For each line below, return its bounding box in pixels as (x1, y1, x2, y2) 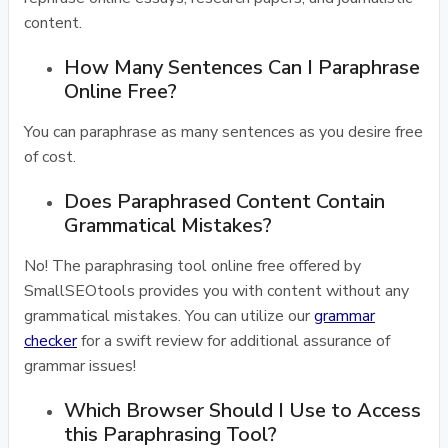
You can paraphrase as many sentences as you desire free (24, 121, 423, 143)
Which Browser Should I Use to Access (64, 397, 421, 424)
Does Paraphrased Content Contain (64, 188, 385, 215)
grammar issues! (24, 355, 136, 377)
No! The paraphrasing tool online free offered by (24, 255, 361, 277)
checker (24, 330, 77, 352)
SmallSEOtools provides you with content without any (24, 280, 409, 302)
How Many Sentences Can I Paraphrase (64, 54, 420, 81)
